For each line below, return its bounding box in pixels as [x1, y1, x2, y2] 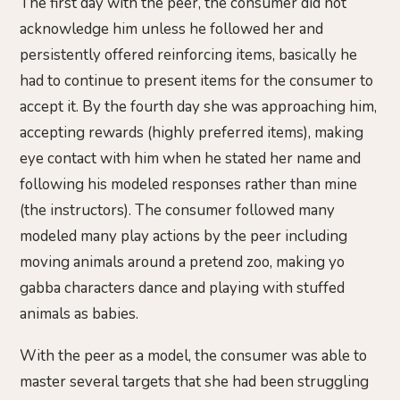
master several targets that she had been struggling [20, 371, 369, 393]
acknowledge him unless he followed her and [20, 18, 323, 39]
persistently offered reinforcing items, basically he [20, 44, 357, 65]
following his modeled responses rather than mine [20, 173, 357, 195]
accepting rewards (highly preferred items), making [20, 121, 363, 143]
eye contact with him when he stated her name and [20, 147, 361, 169]
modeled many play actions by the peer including [20, 225, 347, 246]
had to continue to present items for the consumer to [20, 70, 373, 91]
